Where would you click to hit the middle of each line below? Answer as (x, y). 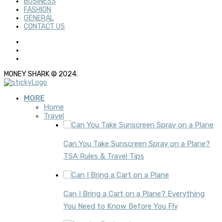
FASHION (37, 9)
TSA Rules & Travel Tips (104, 156)
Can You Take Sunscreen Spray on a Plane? (137, 144)
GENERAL (39, 18)
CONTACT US (44, 26)
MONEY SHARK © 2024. (41, 74)
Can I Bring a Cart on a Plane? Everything (134, 194)
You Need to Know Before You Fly (121, 206)
